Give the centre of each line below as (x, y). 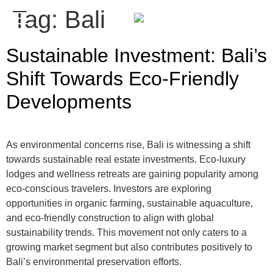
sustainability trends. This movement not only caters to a (126, 232)
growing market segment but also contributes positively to (129, 247)
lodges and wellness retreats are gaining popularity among (132, 174)
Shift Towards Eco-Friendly (122, 79)
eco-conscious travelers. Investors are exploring (109, 189)
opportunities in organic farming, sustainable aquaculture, (129, 203)
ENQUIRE (243, 20)
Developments (69, 102)
